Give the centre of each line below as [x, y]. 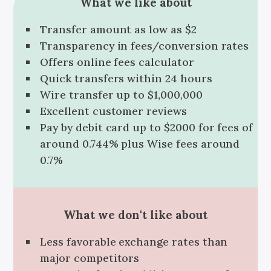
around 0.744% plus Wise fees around [140, 143]
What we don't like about [135, 215]
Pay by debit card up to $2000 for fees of [147, 127]
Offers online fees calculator [117, 62]
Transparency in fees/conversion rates [145, 45]
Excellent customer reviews [113, 111]
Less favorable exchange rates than [134, 242]
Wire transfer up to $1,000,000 [121, 94]
